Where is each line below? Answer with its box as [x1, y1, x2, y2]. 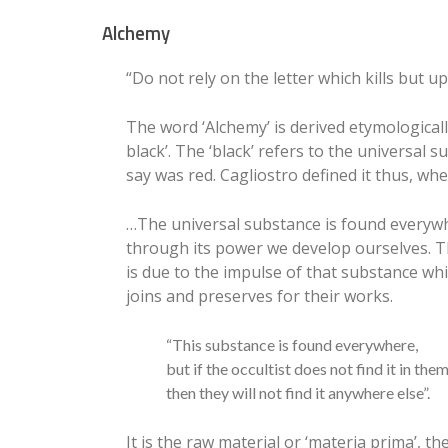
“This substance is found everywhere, [166, 334, 418, 354]
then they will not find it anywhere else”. [166, 382, 430, 402]
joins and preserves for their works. [126, 284, 393, 307]
